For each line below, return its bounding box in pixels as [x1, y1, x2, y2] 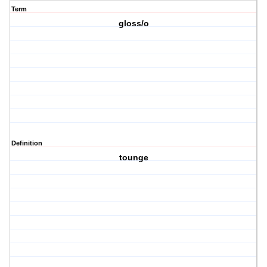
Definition [11, 139, 42, 147]
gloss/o [118, 18, 149, 29]
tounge [119, 153, 148, 163]
